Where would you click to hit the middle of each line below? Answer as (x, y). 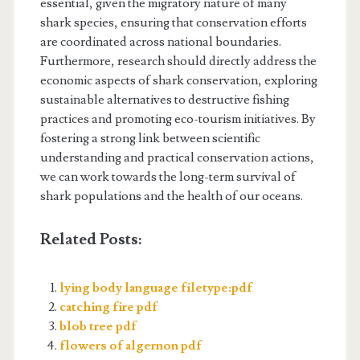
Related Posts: (90, 239)
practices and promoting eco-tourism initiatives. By (178, 119)
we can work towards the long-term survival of (168, 176)
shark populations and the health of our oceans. (171, 196)
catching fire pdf (108, 307)
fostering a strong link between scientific (150, 138)
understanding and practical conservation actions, (177, 157)
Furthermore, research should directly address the (178, 61)
